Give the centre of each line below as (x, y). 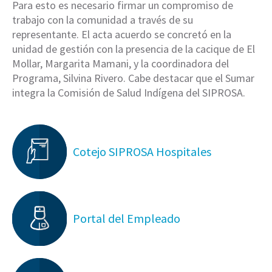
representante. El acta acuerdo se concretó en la (122, 34)
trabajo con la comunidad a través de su (103, 20)
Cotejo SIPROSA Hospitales (142, 151)
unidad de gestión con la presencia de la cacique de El (134, 49)
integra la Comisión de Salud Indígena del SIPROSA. (129, 93)
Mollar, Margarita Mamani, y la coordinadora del (121, 63)
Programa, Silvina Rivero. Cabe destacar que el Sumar (133, 78)
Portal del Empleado (127, 218)
